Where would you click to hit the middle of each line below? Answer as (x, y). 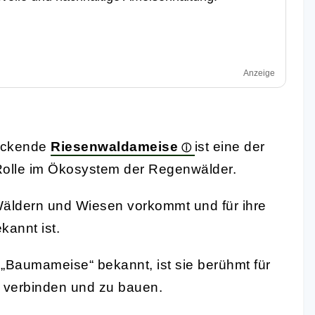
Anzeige (259, 73)
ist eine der (230, 146)
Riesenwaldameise (114, 146)
